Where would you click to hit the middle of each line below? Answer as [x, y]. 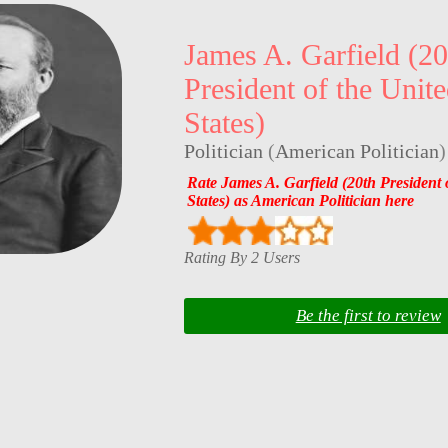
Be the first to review [368, 316]
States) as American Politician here [300, 200]
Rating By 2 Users [241, 257]
